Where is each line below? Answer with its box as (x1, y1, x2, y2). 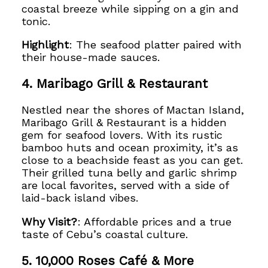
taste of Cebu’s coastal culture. (22, 227, 188, 240)
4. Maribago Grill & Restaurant (22, 76, 208, 92)
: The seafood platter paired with (69, 38, 242, 51)
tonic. (22, 14, 51, 28)
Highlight (22, 38, 69, 51)
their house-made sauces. (22, 50, 160, 63)
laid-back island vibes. (22, 191, 139, 205)
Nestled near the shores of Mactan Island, (22, 103, 245, 117)
